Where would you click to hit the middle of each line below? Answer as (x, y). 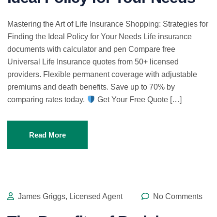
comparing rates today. (47, 100)
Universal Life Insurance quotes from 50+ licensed (93, 62)
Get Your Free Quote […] (139, 100)
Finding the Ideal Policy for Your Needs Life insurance (100, 37)
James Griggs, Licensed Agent (69, 196)
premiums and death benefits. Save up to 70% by (91, 87)
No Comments (177, 196)
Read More (47, 135)
